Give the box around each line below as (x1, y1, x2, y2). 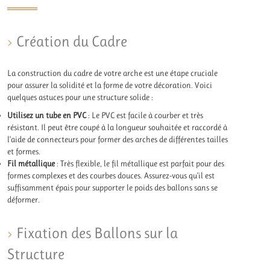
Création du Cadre (16, 32, 128, 50)
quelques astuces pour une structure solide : (7, 92, 154, 102)
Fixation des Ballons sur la (16, 224, 178, 242)
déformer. (7, 194, 40, 204)
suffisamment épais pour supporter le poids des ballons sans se (7, 182, 218, 192)
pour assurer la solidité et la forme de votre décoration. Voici (7, 80, 213, 90)
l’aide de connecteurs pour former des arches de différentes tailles (7, 134, 228, 144)
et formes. (7, 146, 41, 156)
